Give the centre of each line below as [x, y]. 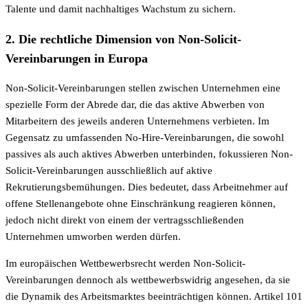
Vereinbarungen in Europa [77, 58]
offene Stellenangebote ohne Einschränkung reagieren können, [141, 204]
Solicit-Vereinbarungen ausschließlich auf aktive [109, 171]
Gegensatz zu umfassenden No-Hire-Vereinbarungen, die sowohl [145, 138]
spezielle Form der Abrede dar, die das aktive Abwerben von [135, 105]
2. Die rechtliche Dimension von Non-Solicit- [123, 39]
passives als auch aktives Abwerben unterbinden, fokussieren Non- [149, 154]
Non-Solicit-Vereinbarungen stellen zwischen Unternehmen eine [143, 88]
